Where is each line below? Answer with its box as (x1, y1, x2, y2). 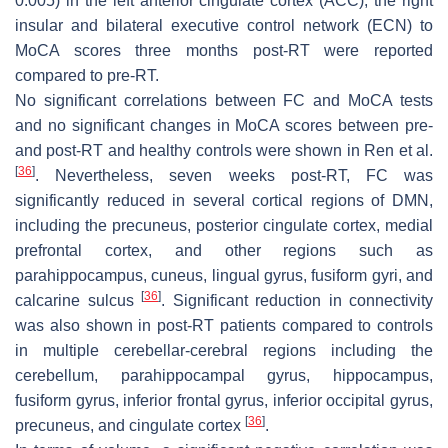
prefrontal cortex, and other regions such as (15, 242, 433, 260)
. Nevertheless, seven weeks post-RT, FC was (35, 167, 433, 185)
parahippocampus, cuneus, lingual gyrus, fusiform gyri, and (15, 267, 433, 285)
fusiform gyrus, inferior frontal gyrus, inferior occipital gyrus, (15, 392, 433, 410)
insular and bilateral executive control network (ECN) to (15, 17, 433, 35)
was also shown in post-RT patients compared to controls (15, 317, 433, 335)
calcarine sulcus (15, 292, 141, 310)
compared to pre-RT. (15, 67, 159, 85)
